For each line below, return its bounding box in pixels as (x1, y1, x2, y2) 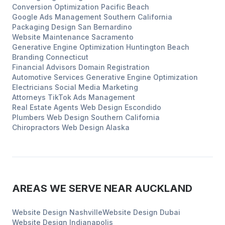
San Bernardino (78, 23, 132, 31)
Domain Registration (78, 63, 150, 71)
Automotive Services (12, 73, 84, 81)
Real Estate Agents (12, 103, 78, 111)
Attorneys (12, 93, 46, 101)
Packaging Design (12, 23, 76, 31)
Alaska (106, 123, 130, 132)
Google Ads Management (12, 13, 101, 21)
